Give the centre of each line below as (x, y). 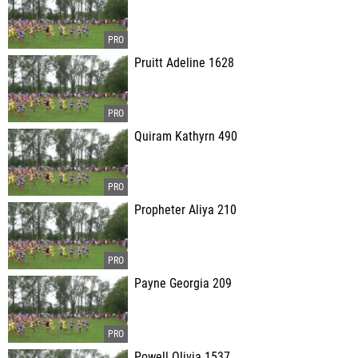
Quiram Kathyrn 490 (186, 137)
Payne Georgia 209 (183, 284)
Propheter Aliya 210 (185, 210)
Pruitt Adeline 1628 (184, 63)
